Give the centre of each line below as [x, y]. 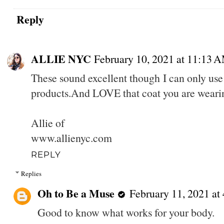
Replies [31, 174]
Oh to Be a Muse [76, 193]
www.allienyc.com [71, 137]
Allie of [47, 122]
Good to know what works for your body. [126, 212]
